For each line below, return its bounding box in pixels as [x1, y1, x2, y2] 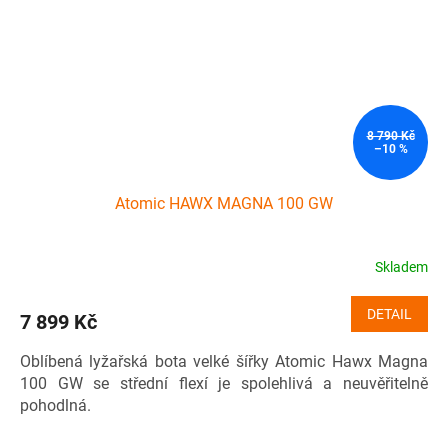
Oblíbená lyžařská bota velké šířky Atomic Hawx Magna [20, 352, 428, 372]
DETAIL [367, 306, 412, 323]
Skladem [375, 258, 428, 275]
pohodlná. [20, 396, 91, 416]
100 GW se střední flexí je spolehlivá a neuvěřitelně [20, 374, 428, 394]
